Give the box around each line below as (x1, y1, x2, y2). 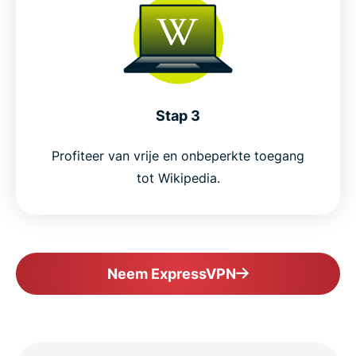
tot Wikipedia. (136, 170, 220, 186)
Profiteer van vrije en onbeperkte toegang (52, 148, 304, 164)
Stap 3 (156, 107, 200, 124)
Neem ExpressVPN (107, 265, 236, 282)
